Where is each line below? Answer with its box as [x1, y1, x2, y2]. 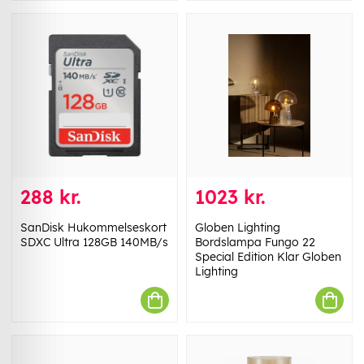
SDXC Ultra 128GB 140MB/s [20, 235, 168, 250]
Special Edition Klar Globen [195, 249, 341, 265]
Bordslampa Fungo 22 [195, 235, 315, 250]
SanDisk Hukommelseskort [20, 220, 167, 236]
